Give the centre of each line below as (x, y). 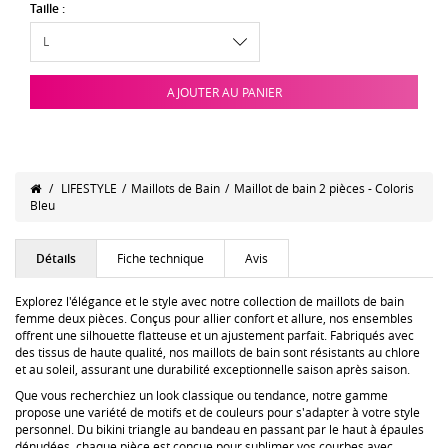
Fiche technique (160, 258)
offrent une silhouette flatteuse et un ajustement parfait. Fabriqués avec (214, 335)
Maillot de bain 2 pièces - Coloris (324, 188)
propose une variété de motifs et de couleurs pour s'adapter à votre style (217, 411)
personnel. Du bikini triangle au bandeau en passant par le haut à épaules (219, 428)
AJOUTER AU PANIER (224, 91)
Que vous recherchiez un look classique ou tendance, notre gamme (201, 394)
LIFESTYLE (89, 188)
